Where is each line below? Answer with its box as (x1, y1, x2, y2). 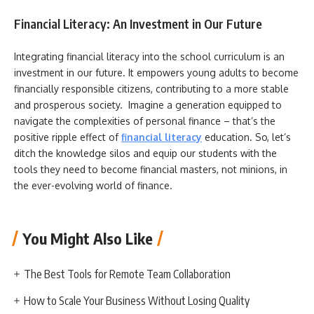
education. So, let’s (205, 131, 291, 143)
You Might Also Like (22, 228, 153, 248)
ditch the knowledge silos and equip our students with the (14, 147, 277, 159)
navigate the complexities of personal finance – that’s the (14, 115, 275, 127)
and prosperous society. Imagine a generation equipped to (14, 99, 282, 111)
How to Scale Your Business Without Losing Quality (24, 293, 250, 308)
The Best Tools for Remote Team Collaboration (24, 266, 231, 281)
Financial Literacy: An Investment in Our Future (14, 15, 262, 32)
